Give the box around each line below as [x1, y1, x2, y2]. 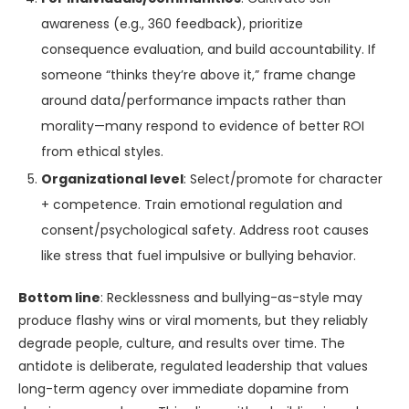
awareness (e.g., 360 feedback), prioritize [41, 15, 303, 33]
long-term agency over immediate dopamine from [18, 380, 349, 398]
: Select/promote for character [184, 170, 383, 188]
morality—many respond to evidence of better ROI [41, 117, 364, 135]
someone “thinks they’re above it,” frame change [41, 66, 356, 84]
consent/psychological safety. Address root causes [41, 221, 369, 239]
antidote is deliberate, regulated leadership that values [18, 357, 368, 375]
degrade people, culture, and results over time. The [18, 334, 345, 352]
